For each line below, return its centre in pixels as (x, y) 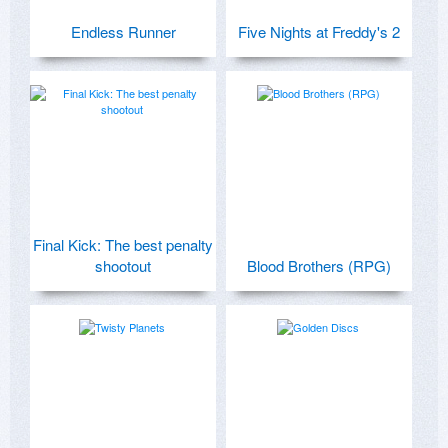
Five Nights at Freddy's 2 (319, 31)
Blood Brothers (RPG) (319, 265)
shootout (123, 265)
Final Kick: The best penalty (123, 244)
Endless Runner (123, 31)
